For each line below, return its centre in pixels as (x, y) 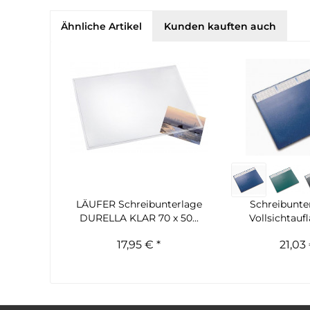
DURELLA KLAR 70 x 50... (139, 218)
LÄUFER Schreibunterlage (139, 204)
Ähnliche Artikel (101, 26)
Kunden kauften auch (220, 26)
